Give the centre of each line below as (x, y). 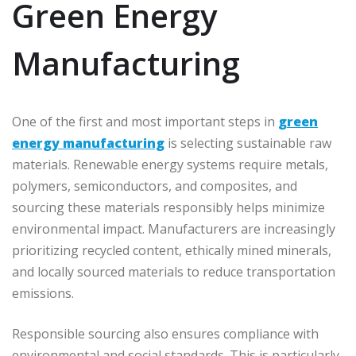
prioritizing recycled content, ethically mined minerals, (172, 251)
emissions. (43, 294)
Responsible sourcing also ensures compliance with (165, 334)
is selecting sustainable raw (248, 143)
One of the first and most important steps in (145, 122)
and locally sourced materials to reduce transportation (174, 272)
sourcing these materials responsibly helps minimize (168, 208)
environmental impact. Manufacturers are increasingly (174, 229)
